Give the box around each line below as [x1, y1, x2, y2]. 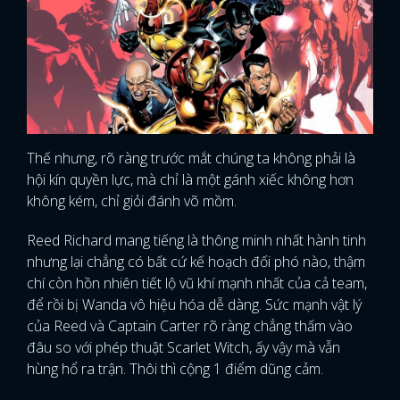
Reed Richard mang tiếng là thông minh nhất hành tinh [27, 230, 366, 251]
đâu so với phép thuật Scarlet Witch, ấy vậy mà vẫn [27, 337, 340, 358]
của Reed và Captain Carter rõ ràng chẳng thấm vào [27, 316, 353, 337]
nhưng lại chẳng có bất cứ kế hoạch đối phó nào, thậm [27, 252, 365, 272]
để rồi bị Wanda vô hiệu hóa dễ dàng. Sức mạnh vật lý [27, 295, 362, 315]
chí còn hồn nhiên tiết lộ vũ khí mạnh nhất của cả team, [27, 273, 367, 294]
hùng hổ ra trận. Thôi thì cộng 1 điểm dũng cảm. [27, 359, 323, 379]
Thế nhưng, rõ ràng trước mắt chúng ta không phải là [27, 148, 355, 169]
